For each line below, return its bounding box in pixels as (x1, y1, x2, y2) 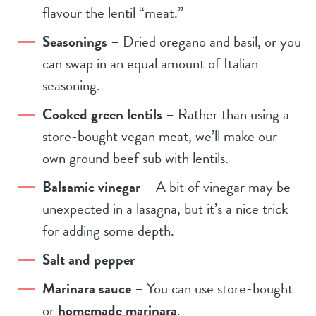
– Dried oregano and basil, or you (107, 30, 301, 53)
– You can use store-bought (131, 276, 293, 300)
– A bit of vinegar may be (140, 175, 291, 198)
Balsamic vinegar (42, 175, 140, 198)
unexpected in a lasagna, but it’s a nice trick (42, 197, 288, 220)
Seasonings (42, 30, 107, 53)
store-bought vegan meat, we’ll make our (42, 124, 277, 147)
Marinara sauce (42, 276, 131, 300)
